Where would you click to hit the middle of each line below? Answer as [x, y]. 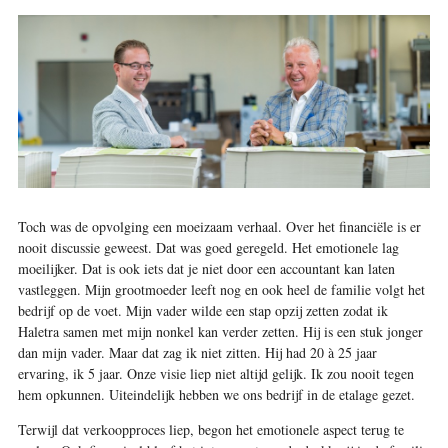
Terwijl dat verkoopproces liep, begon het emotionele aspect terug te [210, 430]
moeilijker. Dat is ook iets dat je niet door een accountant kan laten [206, 269]
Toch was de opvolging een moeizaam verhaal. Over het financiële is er [219, 227]
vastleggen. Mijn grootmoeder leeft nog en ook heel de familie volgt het [221, 290]
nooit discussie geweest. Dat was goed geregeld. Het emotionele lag [208, 248]
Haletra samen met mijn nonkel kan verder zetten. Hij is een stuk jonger [220, 332]
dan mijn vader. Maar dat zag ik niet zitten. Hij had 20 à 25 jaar [197, 353]
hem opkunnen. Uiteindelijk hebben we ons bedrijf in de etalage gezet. [216, 395]
